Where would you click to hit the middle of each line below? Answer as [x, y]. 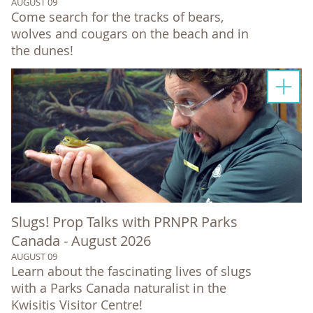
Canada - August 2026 [81, 240]
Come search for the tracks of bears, [117, 16]
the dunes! [42, 50]
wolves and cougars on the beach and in [130, 33]
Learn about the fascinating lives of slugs [131, 271]
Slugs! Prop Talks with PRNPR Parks [124, 221]
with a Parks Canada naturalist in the [119, 287]
